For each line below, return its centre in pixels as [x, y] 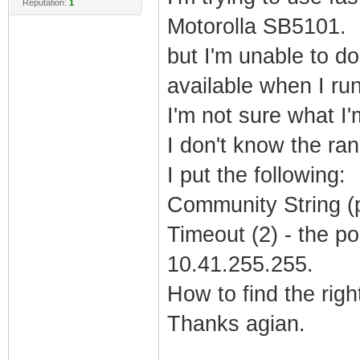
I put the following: [256, 175]
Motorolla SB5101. [256, 26]
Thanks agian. [236, 323]
